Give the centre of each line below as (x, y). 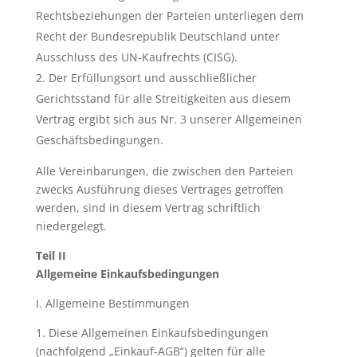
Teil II (51, 255)
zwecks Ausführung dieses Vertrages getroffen (159, 189)
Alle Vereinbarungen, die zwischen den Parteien (164, 171)
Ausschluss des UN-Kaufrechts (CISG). (136, 57)
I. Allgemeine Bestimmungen (112, 303)
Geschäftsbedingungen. (99, 140)
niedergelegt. (71, 226)
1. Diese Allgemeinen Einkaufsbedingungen (152, 333)
